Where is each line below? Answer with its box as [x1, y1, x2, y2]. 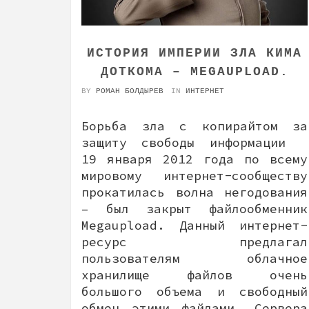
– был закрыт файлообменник [81, 201, 308, 217]
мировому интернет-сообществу [81, 168, 308, 183]
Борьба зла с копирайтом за [81, 118, 308, 134]
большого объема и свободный [81, 283, 308, 299]
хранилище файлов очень [81, 267, 308, 283]
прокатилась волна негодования [81, 184, 308, 200]
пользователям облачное [81, 250, 308, 266]
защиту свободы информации [81, 134, 308, 150]
